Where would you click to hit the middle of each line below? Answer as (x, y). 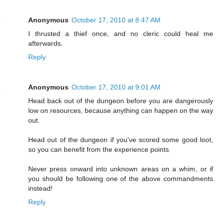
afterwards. (45, 44)
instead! (40, 189)
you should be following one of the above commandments (121, 179)
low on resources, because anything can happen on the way (121, 111)
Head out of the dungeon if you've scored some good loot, (121, 140)
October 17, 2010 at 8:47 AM (116, 20)
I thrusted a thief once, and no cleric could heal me (121, 34)
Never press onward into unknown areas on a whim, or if (121, 169)
